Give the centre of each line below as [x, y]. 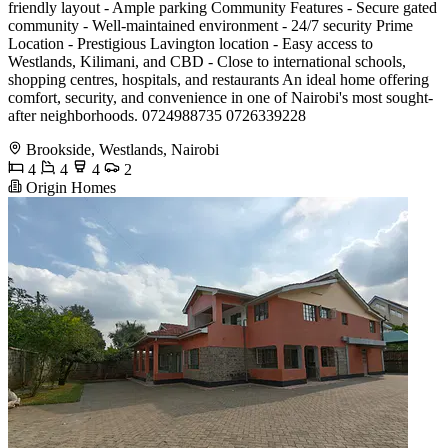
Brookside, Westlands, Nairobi [122, 150]
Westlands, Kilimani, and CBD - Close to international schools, [207, 62]
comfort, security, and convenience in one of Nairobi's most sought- [220, 98]
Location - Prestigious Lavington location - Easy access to [190, 44]
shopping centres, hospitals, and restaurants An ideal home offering [218, 80]
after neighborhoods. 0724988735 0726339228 [157, 116]
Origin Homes [69, 188]
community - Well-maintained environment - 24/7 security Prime [210, 26]
